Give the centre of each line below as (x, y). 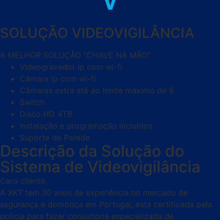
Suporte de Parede (55, 137)
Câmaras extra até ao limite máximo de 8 (97, 90)
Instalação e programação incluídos (86, 126)
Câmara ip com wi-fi (58, 79)
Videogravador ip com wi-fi (71, 67)
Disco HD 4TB (46, 114)
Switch (32, 102)
